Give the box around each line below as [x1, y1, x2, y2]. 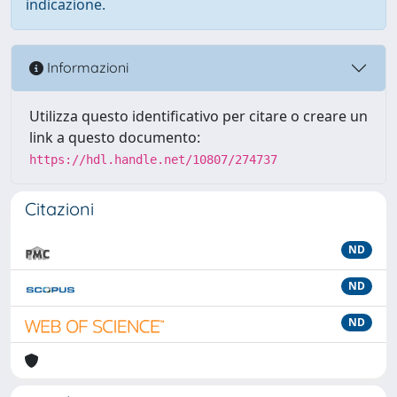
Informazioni [43, 58, 128, 77]
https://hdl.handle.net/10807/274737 [29, 152, 277, 167]
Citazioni [25, 197, 94, 220]
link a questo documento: [29, 127, 200, 147]
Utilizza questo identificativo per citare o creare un [29, 105, 368, 126]
